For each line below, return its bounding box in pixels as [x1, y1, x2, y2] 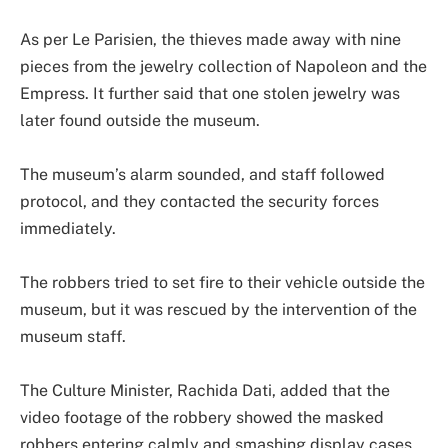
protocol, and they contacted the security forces [20, 192, 379, 212]
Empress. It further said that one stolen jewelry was [20, 84, 400, 104]
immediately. [20, 219, 120, 239]
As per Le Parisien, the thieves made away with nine [20, 30, 401, 50]
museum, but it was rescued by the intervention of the [20, 300, 417, 320]
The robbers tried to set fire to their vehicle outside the [20, 273, 425, 293]
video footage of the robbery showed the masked [20, 408, 384, 428]
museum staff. [20, 327, 126, 347]
